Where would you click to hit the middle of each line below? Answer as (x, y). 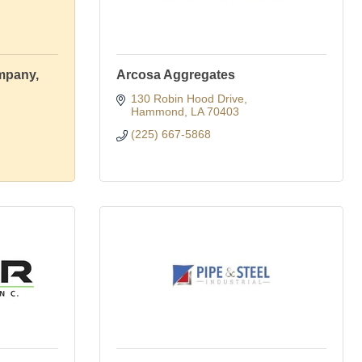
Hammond (157, 112)
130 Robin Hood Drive (187, 99)
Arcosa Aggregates (176, 75)
